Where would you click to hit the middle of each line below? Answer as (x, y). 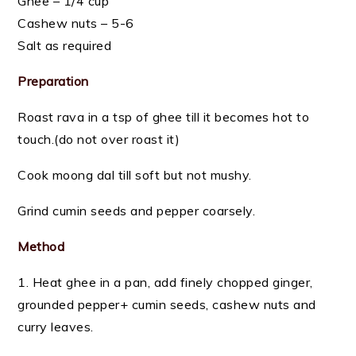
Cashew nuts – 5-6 (76, 23)
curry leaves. (56, 327)
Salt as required (65, 45)
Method (41, 246)
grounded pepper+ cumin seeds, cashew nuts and (167, 304)
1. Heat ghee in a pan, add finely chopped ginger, (165, 282)
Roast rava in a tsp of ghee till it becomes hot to (164, 117)
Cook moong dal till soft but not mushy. (135, 175)
